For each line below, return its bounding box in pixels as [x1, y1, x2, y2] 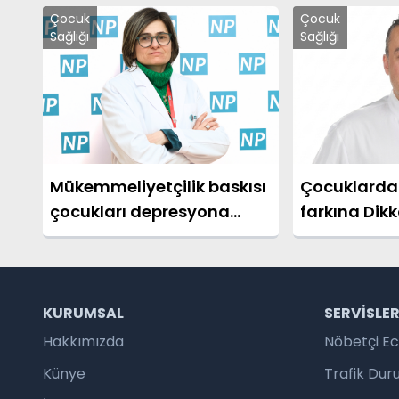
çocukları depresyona [50, 199, 230, 223]
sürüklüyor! [50, 224, 143, 248]
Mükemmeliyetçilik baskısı [50, 175, 266, 198]
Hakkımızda [43, 330, 124, 352]
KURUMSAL [43, 302, 124, 323]
